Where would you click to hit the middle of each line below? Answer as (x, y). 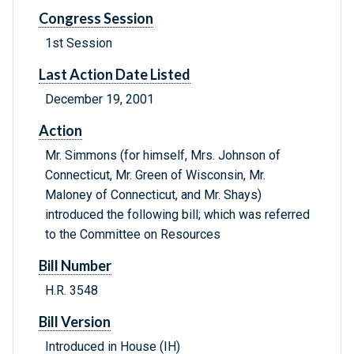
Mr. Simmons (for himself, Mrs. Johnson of (163, 156)
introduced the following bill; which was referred (177, 215)
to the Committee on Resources (133, 235)
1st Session (79, 43)
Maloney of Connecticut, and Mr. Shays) (153, 195)
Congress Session (96, 19)
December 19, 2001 (100, 100)
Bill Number (75, 266)
